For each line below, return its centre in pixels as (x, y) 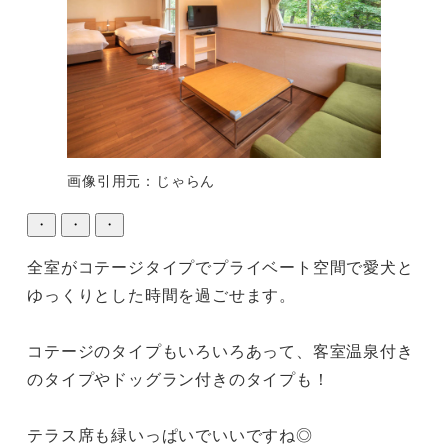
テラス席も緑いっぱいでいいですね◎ (170, 434)
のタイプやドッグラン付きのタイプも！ (178, 378)
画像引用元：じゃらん (141, 179)
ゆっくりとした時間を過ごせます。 (161, 294)
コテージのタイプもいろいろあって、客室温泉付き (220, 350)
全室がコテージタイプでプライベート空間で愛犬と (220, 266)
